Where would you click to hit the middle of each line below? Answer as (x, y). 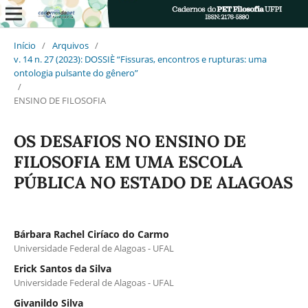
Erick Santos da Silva (62, 268)
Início (24, 45)
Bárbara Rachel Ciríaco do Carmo (91, 234)
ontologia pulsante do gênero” (76, 73)
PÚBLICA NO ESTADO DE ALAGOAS (153, 182)
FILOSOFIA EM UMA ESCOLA (128, 162)
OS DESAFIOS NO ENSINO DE (130, 141)
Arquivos (70, 45)
